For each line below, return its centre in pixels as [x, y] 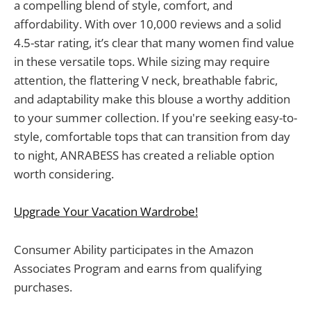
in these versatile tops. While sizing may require [142, 62]
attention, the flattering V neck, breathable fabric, [146, 81]
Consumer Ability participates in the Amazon [134, 249]
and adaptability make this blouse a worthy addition [152, 99]
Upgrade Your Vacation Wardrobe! [106, 212]
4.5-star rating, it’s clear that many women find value [154, 43]
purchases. [43, 287]
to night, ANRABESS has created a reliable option [144, 155]
